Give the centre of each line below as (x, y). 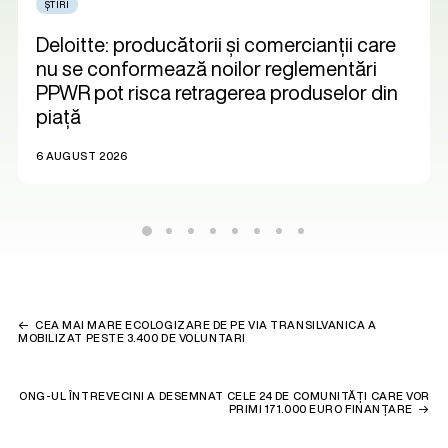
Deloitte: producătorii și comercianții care (216, 44)
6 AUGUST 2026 (82, 156)
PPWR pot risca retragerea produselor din (217, 92)
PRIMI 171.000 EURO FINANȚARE (320, 409)
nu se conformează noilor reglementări (206, 68)
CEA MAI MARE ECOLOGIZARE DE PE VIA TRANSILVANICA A (206, 325)
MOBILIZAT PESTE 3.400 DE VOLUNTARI (132, 338)
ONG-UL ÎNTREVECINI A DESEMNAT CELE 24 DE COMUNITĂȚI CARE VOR (224, 396)
